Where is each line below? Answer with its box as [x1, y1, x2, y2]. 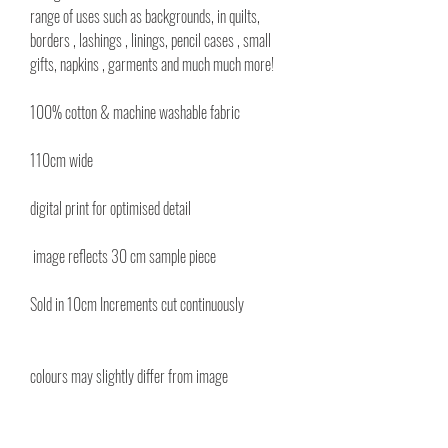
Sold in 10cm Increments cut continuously [30, 292, 244, 316]
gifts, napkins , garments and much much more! [30, 52, 274, 76]
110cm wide [30, 148, 96, 172]
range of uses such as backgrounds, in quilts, [30, 4, 260, 28]
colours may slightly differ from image [30, 364, 228, 388]
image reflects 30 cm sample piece [30, 244, 216, 268]
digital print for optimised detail [30, 196, 194, 220]
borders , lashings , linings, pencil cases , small [30, 28, 271, 52]
